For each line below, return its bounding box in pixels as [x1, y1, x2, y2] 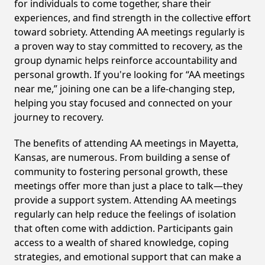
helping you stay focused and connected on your [14, 96, 232, 109]
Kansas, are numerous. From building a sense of [14, 151, 230, 164]
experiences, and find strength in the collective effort [14, 11, 251, 24]
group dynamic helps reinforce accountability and [14, 54, 237, 67]
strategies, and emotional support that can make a [14, 250, 241, 263]
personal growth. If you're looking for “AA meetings [14, 68, 245, 81]
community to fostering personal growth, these [14, 165, 228, 178]
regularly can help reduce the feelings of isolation [14, 208, 236, 221]
